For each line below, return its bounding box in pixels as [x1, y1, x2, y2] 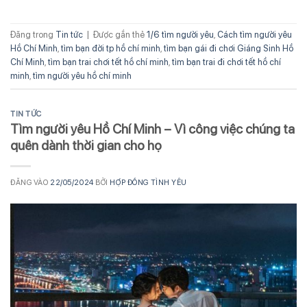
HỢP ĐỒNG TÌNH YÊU [110, 177, 187, 188]
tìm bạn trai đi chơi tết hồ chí [172, 56, 281, 67]
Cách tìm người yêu [217, 29, 292, 40]
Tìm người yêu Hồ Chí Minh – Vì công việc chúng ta [10, 121, 295, 138]
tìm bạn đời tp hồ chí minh [61, 42, 160, 53]
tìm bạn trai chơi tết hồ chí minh [48, 56, 169, 67]
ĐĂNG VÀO [10, 177, 51, 188]
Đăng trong [10, 29, 56, 40]
